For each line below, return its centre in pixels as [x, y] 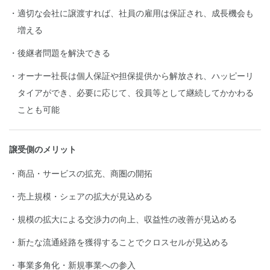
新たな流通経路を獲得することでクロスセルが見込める [123, 241]
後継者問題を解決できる [64, 52]
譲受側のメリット [43, 149]
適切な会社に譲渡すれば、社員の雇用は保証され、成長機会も [136, 12]
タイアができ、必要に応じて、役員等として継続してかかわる [136, 92]
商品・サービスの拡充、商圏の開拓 [85, 173]
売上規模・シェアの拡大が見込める [85, 196]
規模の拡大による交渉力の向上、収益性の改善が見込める [127, 218]
